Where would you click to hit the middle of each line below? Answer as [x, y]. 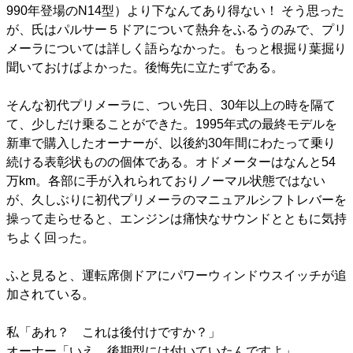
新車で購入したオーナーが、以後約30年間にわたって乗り [171, 143]
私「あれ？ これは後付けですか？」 [113, 333]
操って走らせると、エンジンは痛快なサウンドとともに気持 [176, 219]
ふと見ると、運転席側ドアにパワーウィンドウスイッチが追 [176, 276]
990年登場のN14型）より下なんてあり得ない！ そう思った [175, 11]
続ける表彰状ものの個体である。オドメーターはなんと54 [171, 162]
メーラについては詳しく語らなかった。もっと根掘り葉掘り [176, 49]
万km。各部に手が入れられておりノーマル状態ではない [166, 181]
